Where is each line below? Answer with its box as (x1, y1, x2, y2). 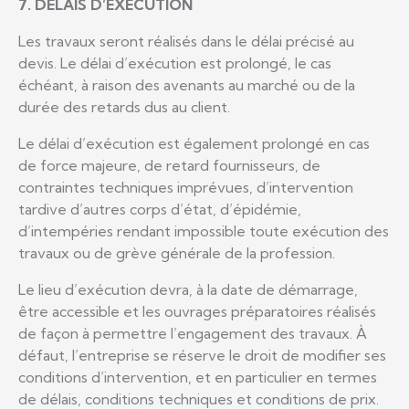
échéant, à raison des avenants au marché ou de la (18, 75, 355, 94)
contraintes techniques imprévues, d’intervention (18, 177, 353, 196)
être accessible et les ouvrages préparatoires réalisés (18, 301, 376, 320)
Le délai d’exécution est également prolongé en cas (18, 133, 370, 152)
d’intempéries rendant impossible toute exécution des (18, 221, 389, 240)
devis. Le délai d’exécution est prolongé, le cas (18, 53, 331, 72)
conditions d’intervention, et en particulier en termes (18, 367, 377, 386)
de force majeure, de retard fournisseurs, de (18, 155, 320, 174)
